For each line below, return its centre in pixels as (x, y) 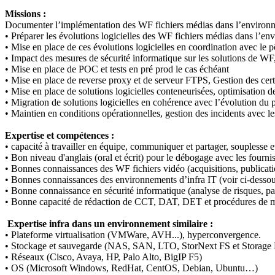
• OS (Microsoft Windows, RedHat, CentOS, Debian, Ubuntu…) (131, 268)
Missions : (25, 14)
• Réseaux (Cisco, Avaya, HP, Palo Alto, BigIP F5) (103, 257)
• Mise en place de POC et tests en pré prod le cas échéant (117, 69)
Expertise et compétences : (60, 135)
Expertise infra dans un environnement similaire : (109, 223)
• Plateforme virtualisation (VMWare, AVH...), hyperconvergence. (133, 234)
